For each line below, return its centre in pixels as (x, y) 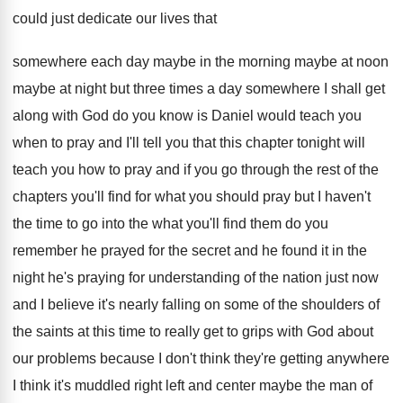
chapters (40, 197)
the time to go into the (81, 224)
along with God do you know (103, 116)
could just (43, 18)
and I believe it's (64, 304)
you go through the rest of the (287, 170)
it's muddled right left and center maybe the (190, 385)
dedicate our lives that (147, 18)
